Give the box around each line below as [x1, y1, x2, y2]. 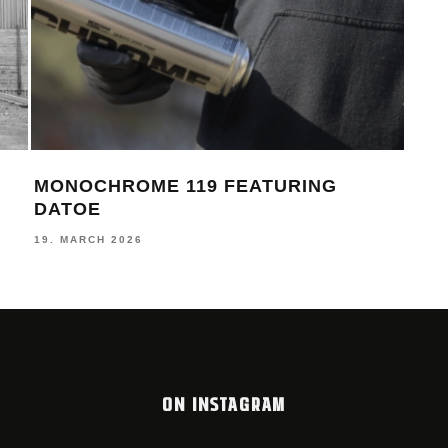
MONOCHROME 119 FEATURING [33, 175, 337, 196]
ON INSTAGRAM [162, 391, 286, 416]
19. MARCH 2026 [33, 234, 143, 246]
